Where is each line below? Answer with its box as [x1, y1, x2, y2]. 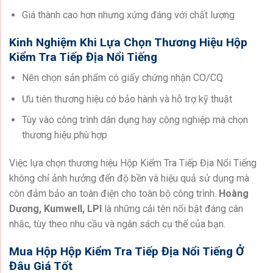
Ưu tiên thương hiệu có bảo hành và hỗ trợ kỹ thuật [21, 93, 232, 105]
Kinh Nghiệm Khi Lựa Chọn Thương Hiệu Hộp [9, 35, 247, 49]
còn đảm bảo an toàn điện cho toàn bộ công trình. [9, 188, 219, 200]
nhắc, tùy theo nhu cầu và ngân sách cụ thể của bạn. [9, 218, 225, 230]
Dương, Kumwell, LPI [9, 203, 102, 215]
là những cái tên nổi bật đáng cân [102, 203, 243, 215]
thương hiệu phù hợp [21, 129, 107, 141]
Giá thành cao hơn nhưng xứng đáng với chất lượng [21, 9, 235, 21]
